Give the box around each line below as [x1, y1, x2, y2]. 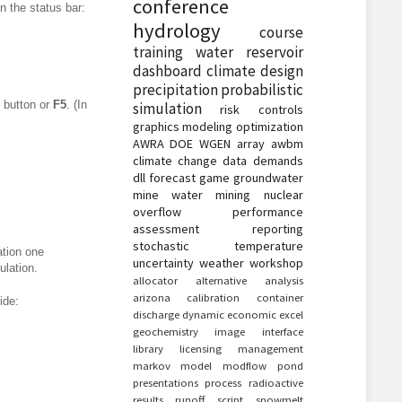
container [256, 290, 303, 304]
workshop [249, 255, 303, 271]
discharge [132, 307, 179, 321]
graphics [132, 118, 179, 135]
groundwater [232, 170, 303, 186]
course [258, 22, 303, 42]
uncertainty [132, 255, 194, 271]
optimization [235, 118, 303, 135]
